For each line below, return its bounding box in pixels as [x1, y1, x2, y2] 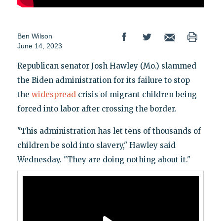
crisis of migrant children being [75, 90, 197, 100]
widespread [31, 90, 76, 100]
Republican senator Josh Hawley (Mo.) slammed [17, 61, 196, 71]
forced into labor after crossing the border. [17, 104, 177, 114]
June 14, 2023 [17, 42, 62, 50]
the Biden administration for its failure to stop [17, 75, 190, 85]
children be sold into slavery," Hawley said [17, 141, 176, 150]
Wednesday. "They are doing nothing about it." [17, 155, 190, 165]
